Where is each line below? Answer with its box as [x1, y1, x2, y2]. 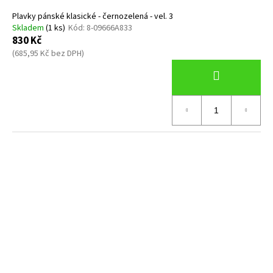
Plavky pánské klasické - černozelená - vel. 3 [12, 10, 173, 23]
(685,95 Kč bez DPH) [12, 47, 84, 60]
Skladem [12, 21, 46, 34]
